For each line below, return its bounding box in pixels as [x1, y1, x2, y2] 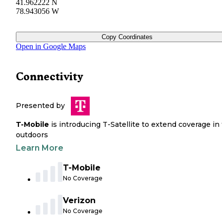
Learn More [16, 143, 63, 153]
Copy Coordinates [101, 33, 153, 41]
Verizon [63, 196, 96, 206]
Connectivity [16, 70, 83, 83]
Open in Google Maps [16, 42, 86, 51]
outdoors [16, 130, 48, 140]
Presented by [16, 101, 65, 111]
